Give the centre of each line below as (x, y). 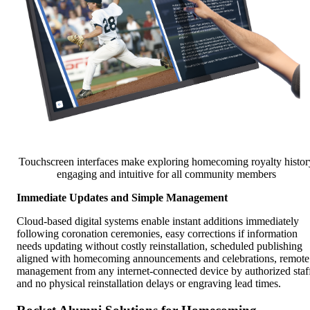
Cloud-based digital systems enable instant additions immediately (158, 221)
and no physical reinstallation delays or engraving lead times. (149, 284)
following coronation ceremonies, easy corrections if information (157, 234)
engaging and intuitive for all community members (166, 174)
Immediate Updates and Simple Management (122, 198)
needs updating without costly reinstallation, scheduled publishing (159, 246)
